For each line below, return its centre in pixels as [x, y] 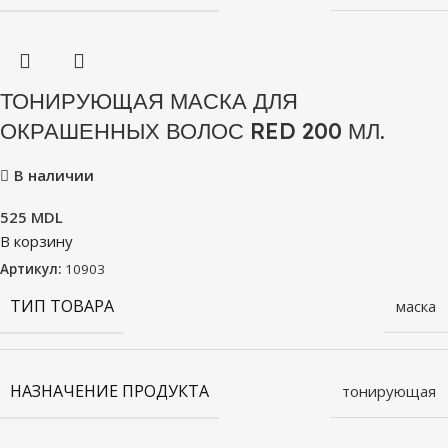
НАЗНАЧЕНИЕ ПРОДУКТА [109, 390]
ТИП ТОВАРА [62, 305]
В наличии [54, 174]
